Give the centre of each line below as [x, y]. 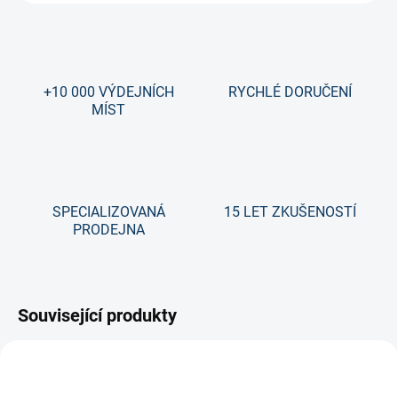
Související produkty [97, 316]
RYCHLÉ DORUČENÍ [290, 92]
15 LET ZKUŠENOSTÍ [290, 212]
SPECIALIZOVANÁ [108, 212]
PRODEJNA [108, 230]
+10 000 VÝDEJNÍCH [108, 92]
